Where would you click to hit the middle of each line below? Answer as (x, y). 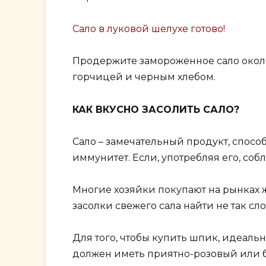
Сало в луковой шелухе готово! (149, 29)
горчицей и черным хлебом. (144, 77)
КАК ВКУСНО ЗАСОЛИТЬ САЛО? (156, 109)
